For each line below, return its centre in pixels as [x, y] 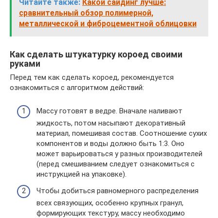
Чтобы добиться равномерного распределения [118, 191]
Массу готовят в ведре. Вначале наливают [109, 111]
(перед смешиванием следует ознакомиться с [116, 164]
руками [25, 63]
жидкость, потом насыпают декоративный [111, 123]
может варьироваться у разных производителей [119, 154]
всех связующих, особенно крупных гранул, [110, 203]
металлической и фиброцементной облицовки [108, 23]
